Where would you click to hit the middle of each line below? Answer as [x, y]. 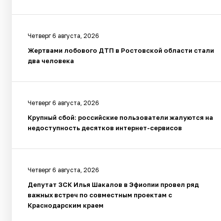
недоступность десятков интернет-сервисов [105, 128]
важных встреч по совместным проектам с [100, 195]
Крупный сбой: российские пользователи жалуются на [120, 118]
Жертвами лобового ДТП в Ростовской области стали [121, 51]
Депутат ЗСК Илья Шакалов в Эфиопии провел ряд [113, 185]
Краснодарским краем [66, 205]
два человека [51, 61]
